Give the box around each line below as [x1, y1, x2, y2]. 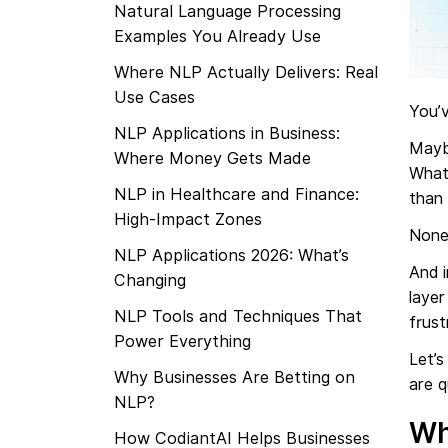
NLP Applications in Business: [114, 123, 340, 143]
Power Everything [114, 331, 251, 351]
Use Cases [114, 87, 195, 107]
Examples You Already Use [114, 26, 321, 46]
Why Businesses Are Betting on [114, 367, 355, 387]
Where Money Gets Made [114, 148, 311, 168]
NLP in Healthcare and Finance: [114, 184, 359, 204]
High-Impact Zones [114, 209, 262, 229]
